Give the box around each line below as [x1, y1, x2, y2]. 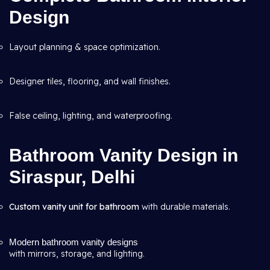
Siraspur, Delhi [9, 167, 135, 187]
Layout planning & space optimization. [9, 42, 160, 52]
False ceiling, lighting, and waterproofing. [9, 110, 172, 121]
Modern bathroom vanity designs [9, 237, 138, 247]
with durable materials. [139, 201, 230, 212]
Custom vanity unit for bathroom [9, 201, 139, 212]
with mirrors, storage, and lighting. [9, 248, 145, 259]
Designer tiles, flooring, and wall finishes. [9, 76, 171, 87]
